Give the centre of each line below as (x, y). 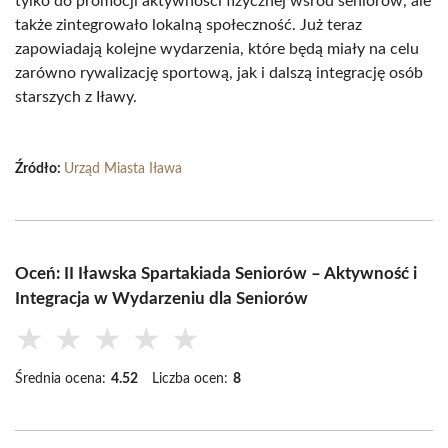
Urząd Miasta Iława (123, 169)
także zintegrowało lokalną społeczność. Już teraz (188, 25)
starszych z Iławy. (76, 97)
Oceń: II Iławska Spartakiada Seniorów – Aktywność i (216, 273)
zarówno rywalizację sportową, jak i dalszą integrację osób (219, 73)
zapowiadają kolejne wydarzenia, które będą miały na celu (217, 49)
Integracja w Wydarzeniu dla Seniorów (161, 298)
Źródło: (39, 169)
